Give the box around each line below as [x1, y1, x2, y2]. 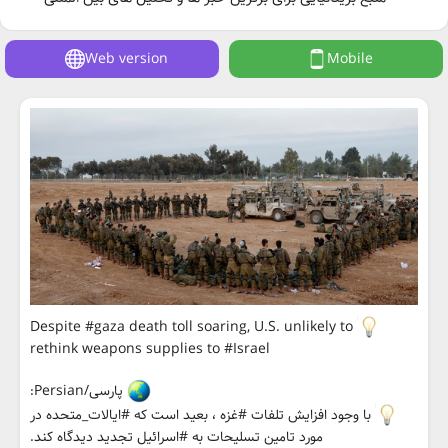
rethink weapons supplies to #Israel [30, 338, 270, 361]
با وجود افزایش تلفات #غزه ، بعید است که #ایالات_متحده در [30, 403, 375, 426]
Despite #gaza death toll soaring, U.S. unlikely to [30, 315, 353, 338]
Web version [84, 48, 168, 70]
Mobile [327, 48, 373, 70]
